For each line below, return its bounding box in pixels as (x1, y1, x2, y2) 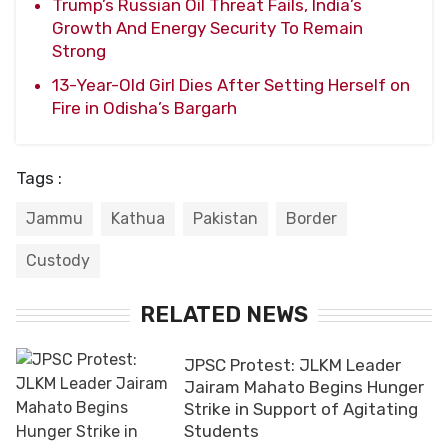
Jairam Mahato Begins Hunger (184, 376, 424, 397)
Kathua (111, 208, 165, 228)
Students (184, 420, 259, 441)
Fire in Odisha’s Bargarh (52, 97, 237, 118)
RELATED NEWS (140, 300, 308, 328)
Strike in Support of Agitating (184, 398, 418, 419)
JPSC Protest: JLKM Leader (184, 354, 401, 375)
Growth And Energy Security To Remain (52, 17, 363, 38)
